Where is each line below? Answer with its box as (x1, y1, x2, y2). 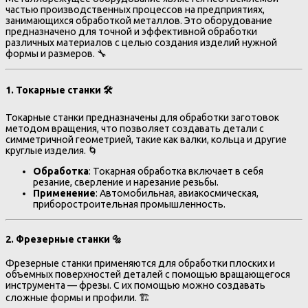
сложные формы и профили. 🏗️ (5, 291, 150, 303)
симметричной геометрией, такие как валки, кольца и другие (5, 134, 287, 146)
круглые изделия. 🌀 (5, 145, 98, 157)
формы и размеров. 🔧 (5, 47, 107, 59)
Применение (33, 188, 96, 199)
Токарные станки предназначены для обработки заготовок (5, 112, 279, 124)
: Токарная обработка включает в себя (89, 166, 263, 177)
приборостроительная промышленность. (33, 199, 225, 210)
